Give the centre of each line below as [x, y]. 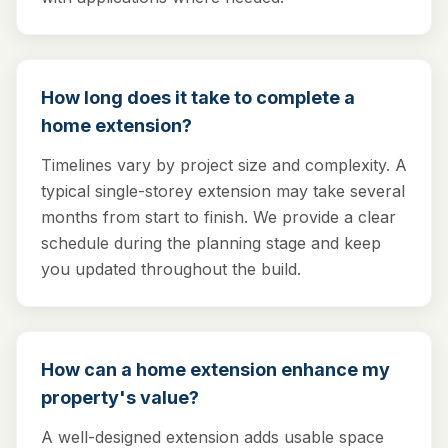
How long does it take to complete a [198, 97]
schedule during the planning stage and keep [211, 243]
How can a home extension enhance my [215, 369]
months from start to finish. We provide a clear [218, 217]
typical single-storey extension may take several [223, 191]
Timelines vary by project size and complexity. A [224, 165]
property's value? [120, 397]
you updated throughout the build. [171, 269]
